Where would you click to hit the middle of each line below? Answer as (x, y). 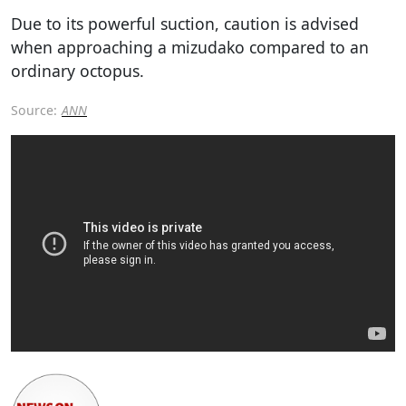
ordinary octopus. (77, 70)
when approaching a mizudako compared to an (190, 47)
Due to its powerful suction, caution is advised (185, 23)
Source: (34, 110)
